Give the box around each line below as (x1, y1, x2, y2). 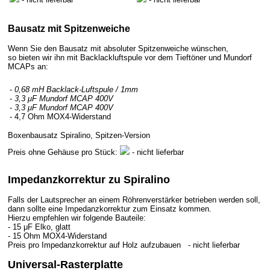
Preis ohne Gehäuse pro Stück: (8, 147, 120, 157)
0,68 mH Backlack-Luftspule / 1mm (14, 84, 138, 94)
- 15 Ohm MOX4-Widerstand (8, 231, 107, 240)
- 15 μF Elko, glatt (8, 222, 71, 231)
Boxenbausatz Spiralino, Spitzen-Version (8, 130, 150, 140)
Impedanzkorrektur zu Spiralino (8, 173, 170, 186)
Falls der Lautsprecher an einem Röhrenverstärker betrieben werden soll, (8, 195, 260, 204)
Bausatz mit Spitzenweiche (8, 23, 130, 34)
